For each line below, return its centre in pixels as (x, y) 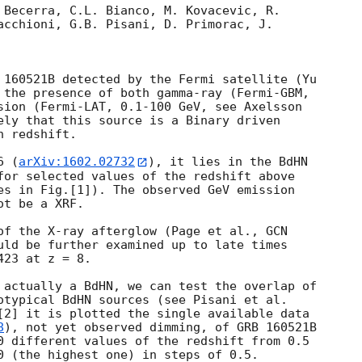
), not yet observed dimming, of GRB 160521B (160, 327)
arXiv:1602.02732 (77, 162)
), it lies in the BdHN (228, 162)
